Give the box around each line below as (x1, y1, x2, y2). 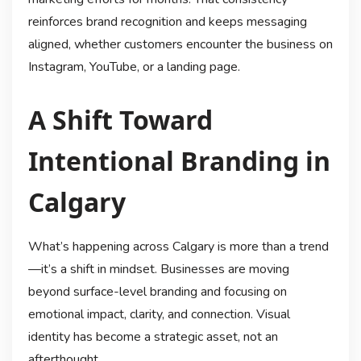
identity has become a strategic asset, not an (27, 328, 278, 346)
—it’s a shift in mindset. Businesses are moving (27, 260, 289, 279)
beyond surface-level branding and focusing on (27, 283, 287, 301)
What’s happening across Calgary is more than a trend (27, 238, 329, 256)
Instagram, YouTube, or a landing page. (27, 57, 240, 76)
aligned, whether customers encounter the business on (27, 35, 333, 53)
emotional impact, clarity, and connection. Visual (27, 305, 290, 324)
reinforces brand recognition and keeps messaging (27, 12, 307, 31)
